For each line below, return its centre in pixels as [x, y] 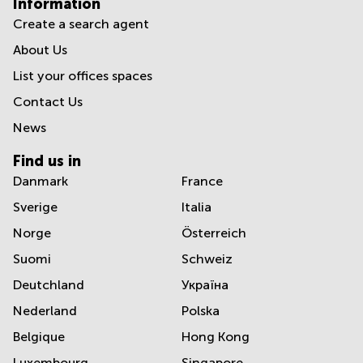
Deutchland [49, 284]
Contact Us [48, 101]
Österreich [214, 233]
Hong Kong [216, 336]
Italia [196, 207]
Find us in [47, 160]
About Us [40, 49]
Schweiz [207, 258]
